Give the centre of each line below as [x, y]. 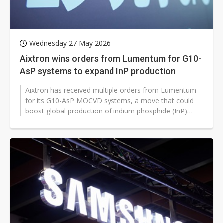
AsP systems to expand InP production [98, 71]
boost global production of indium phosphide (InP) [106, 111]
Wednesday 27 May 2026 [70, 43]
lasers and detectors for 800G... [76, 121]
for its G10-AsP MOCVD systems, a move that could [110, 101]
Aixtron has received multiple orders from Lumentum [111, 90]
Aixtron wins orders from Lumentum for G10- [111, 59]
